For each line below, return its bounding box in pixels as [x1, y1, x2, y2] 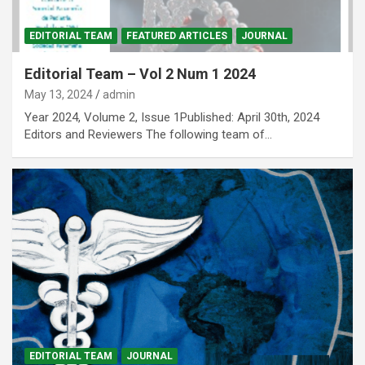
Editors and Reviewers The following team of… [24, 126, 272, 142]
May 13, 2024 [24, 87, 93, 101]
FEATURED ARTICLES [126, 29, 227, 42]
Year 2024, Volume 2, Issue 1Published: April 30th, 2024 [24, 109, 319, 125]
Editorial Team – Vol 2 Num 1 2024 [24, 64, 256, 82]
